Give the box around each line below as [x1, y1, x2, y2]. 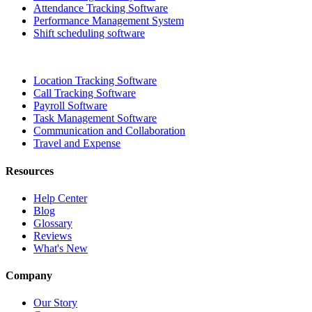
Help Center [33, 192, 87, 204]
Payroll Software [33, 100, 107, 112]
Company [6, 270, 52, 282]
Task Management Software [33, 112, 157, 125]
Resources [6, 164, 54, 177]
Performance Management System [33, 15, 184, 27]
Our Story [33, 297, 77, 309]
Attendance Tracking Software [33, 2, 168, 15]
